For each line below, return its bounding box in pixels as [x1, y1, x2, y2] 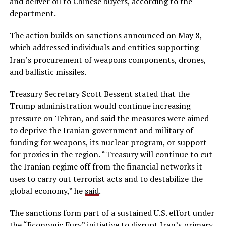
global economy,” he [9, 185, 85, 196]
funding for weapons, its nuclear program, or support [9, 136, 207, 148]
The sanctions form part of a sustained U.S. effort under [9, 207, 214, 218]
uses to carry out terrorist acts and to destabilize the [9, 173, 203, 184]
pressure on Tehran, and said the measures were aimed [9, 112, 209, 124]
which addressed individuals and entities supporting [9, 41, 199, 53]
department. [9, 7, 56, 19]
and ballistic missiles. [9, 66, 86, 77]
